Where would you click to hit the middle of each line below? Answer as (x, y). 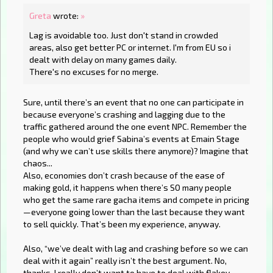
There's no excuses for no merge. (94, 71)
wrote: (66, 16)
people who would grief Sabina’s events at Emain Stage (131, 138)
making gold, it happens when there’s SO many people (127, 187)
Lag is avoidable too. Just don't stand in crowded (124, 35)
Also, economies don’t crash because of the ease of (124, 175)
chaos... (38, 163)
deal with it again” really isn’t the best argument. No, (125, 260)
